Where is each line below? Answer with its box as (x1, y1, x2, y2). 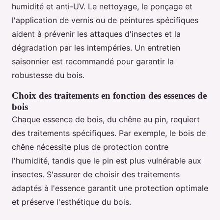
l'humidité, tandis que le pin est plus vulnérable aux (12, 156, 201, 166)
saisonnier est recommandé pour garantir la (12, 56, 174, 67)
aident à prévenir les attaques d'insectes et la (12, 29, 181, 39)
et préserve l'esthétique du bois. (12, 197, 131, 207)
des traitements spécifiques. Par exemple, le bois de (12, 128, 206, 138)
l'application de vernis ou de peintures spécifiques (12, 15, 198, 26)
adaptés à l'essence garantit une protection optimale (12, 183, 208, 193)
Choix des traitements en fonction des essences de (12, 90, 207, 101)
